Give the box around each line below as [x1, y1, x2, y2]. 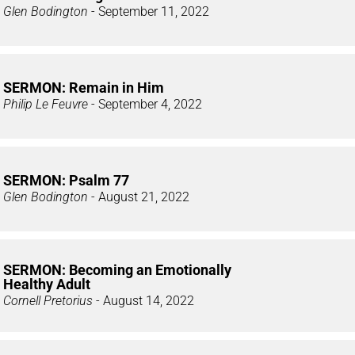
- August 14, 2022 [93, 293, 194, 309]
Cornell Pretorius [3, 293, 93, 309]
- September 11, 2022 [88, 4, 209, 20]
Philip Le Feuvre [3, 97, 88, 113]
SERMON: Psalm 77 [3, 172, 129, 189]
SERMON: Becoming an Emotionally [3, 261, 231, 279]
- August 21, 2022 [88, 189, 189, 205]
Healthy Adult [3, 276, 90, 293]
